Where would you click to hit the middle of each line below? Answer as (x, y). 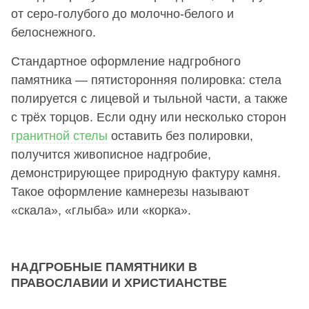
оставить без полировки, (180, 136)
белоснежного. (53, 32)
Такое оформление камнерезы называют (130, 191)
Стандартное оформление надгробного (126, 61)
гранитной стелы (59, 136)
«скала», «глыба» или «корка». (101, 210)
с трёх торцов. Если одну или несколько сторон (149, 117)
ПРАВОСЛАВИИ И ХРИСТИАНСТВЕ (119, 282)
